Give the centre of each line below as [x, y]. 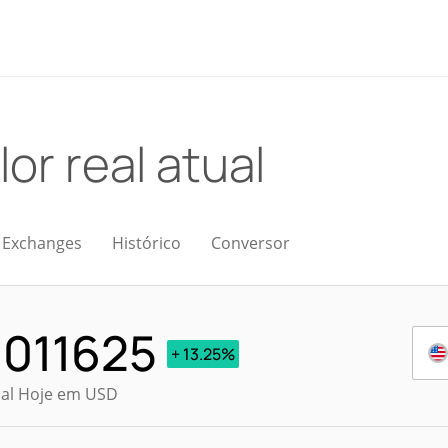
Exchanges [42, 243]
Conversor [250, 243]
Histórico [146, 243]
